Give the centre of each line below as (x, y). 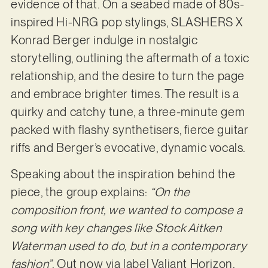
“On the (170, 192)
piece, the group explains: (80, 192)
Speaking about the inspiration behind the (123, 174)
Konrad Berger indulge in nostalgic (104, 40)
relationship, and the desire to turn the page (127, 76)
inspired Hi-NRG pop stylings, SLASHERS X (127, 22)
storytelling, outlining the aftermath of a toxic (130, 58)
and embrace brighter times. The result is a (125, 94)
